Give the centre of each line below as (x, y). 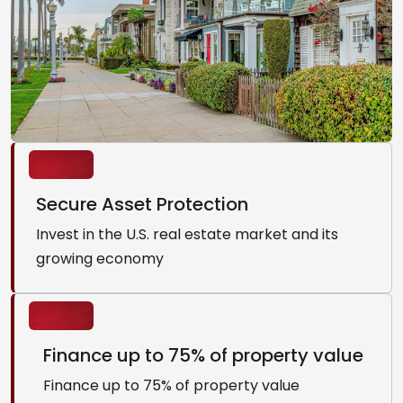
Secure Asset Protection (142, 204)
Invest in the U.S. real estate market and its (187, 234)
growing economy (100, 258)
